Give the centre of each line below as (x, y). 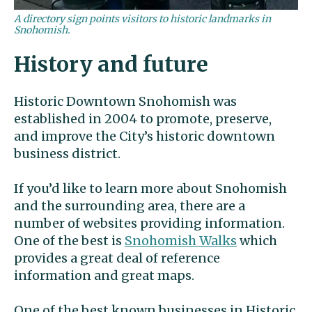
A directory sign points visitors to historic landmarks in (142, 19)
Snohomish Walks (181, 241)
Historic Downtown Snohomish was (125, 102)
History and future (111, 64)
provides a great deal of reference (117, 258)
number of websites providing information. (149, 224)
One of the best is (69, 241)
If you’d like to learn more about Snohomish (150, 189)
